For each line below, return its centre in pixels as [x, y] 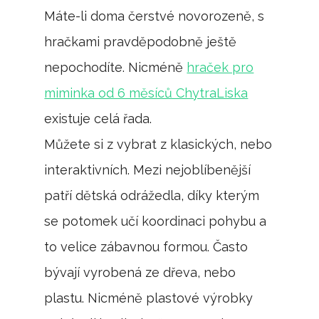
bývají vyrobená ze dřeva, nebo [140, 272]
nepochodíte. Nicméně [116, 67]
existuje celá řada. [98, 118]
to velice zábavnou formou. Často [146, 246]
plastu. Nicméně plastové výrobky [149, 298]
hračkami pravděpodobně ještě [141, 41]
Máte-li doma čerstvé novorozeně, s [155, 16]
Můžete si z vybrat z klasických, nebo [158, 144]
